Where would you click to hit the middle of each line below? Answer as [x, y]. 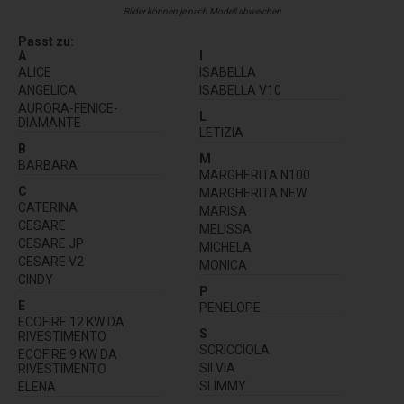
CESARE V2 [51, 261]
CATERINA [48, 207]
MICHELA [225, 247]
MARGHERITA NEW [253, 193]
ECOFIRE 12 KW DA [71, 321]
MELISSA [225, 229]
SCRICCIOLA [234, 349]
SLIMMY [223, 386]
